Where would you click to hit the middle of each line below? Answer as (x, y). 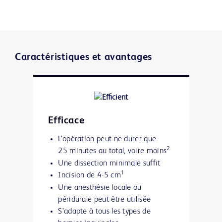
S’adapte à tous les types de (104, 212)
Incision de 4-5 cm (89, 176)
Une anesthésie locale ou (100, 188)
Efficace (66, 121)
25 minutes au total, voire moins (112, 151)
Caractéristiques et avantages (83, 58)
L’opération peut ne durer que (107, 139)
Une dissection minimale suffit (109, 164)
